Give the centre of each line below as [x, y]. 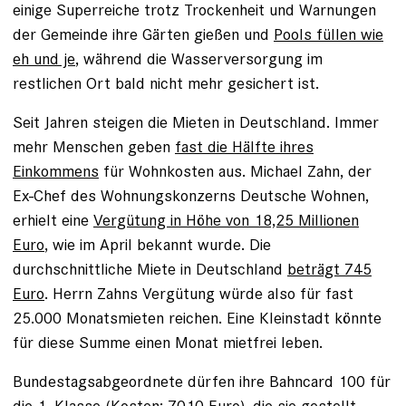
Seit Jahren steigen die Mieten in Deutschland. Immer [196, 122]
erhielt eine [53, 220]
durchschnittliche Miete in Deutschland [150, 269]
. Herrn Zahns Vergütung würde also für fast [199, 293]
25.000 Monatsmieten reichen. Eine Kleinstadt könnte [197, 318]
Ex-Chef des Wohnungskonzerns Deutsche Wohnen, [191, 195]
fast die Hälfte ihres [244, 146]
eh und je [44, 58]
